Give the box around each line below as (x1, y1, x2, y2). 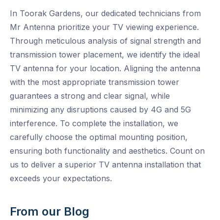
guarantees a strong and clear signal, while (10, 90, 170, 101)
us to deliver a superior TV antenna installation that (10, 159, 201, 169)
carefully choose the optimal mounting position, (10, 132, 188, 142)
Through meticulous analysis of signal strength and (10, 35, 201, 46)
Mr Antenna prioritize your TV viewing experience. (10, 22, 199, 32)
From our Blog (10, 204, 89, 219)
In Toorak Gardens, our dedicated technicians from (10, 8, 201, 18)
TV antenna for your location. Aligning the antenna (10, 63, 200, 73)
